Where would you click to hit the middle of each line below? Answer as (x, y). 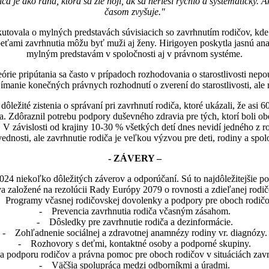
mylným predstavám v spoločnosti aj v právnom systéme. (134, 53)
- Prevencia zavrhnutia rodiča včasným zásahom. (134, 211)
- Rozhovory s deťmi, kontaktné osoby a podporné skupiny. (134, 243)
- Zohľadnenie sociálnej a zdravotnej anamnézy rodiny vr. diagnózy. (134, 232)
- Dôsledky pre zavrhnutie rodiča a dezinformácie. (134, 222)
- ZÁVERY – (134, 158)
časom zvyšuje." (134, 11)
